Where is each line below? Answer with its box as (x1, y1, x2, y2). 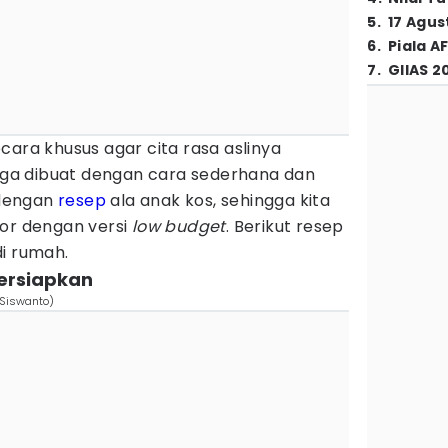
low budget (127, 215, 226, 238)
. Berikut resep (225, 215, 344, 238)
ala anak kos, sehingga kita (106, 189, 331, 212)
